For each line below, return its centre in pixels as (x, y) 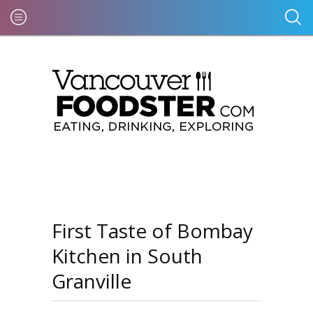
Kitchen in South (127, 256)
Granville (92, 281)
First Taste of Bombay (152, 231)
